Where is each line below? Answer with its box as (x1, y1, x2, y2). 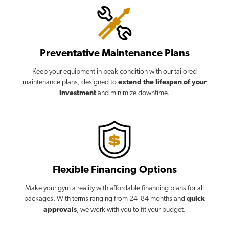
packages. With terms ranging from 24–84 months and (24, 195, 187, 203)
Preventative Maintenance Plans (39, 48, 190, 59)
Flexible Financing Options (52, 165, 177, 175)
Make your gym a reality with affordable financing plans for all (25, 184, 204, 192)
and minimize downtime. (96, 89, 170, 97)
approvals (43, 205, 77, 214)
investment (59, 89, 96, 97)
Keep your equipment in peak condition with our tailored (32, 67, 197, 76)
